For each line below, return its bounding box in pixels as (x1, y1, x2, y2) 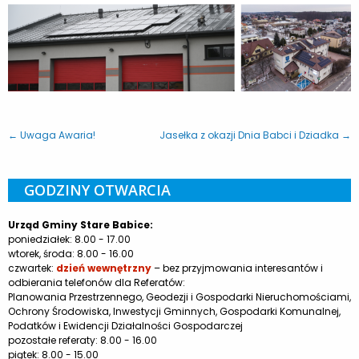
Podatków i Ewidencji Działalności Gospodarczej (8, 318, 243, 333)
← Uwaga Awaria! (8, 127, 95, 142)
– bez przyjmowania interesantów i (151, 260, 323, 275)
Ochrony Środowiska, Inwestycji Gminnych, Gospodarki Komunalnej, (8, 304, 341, 318)
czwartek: (8, 260, 56, 275)
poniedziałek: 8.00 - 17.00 (8, 232, 131, 246)
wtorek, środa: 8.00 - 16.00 (8, 246, 134, 260)
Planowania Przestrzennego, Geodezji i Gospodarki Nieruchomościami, (8, 289, 351, 304)
